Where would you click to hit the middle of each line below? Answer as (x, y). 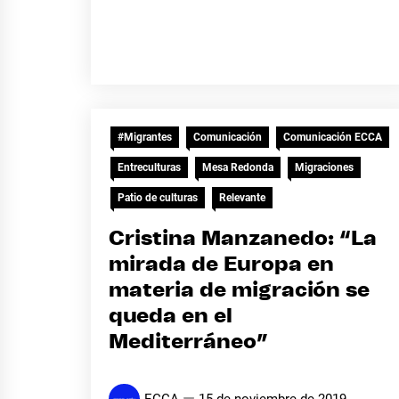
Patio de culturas (158, 198)
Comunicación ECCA (333, 137)
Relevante (242, 198)
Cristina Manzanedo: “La (243, 239)
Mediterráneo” (188, 342)
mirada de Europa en (221, 265)
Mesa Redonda (238, 167)
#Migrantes (145, 137)
